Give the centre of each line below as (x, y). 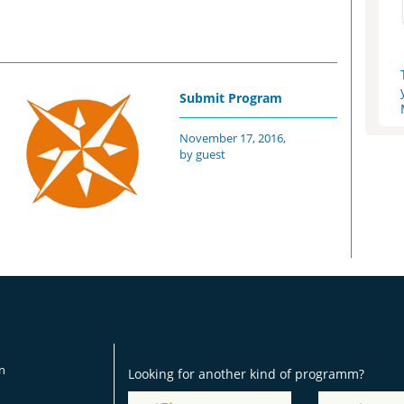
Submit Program (231, 97)
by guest (203, 154)
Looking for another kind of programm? (246, 374)
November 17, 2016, (233, 138)
